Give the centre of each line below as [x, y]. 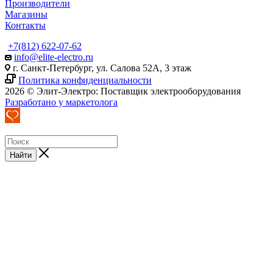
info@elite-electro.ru [54, 57]
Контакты [25, 25]
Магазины [26, 14]
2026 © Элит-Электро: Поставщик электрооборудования [123, 91]
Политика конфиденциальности [85, 80]
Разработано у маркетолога [61, 102]
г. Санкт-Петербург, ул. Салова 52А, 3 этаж [101, 68]
